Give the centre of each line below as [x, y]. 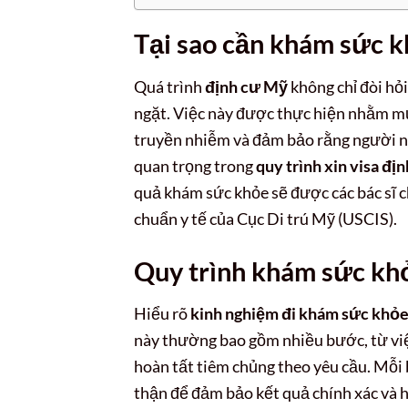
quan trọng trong [195, 165]
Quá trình [169, 86]
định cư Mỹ [246, 86]
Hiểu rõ [162, 314]
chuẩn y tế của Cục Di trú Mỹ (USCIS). [265, 218]
